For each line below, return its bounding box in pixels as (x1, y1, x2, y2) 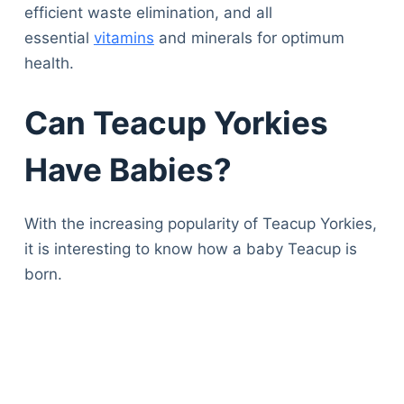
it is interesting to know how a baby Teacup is (23, 240, 357, 259)
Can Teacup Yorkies (23, 103, 328, 142)
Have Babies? (23, 150, 232, 188)
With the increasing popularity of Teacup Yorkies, (23, 215, 377, 234)
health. (23, 54, 74, 73)
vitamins (93, 29, 154, 48)
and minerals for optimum (153, 29, 344, 48)
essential (23, 29, 94, 48)
